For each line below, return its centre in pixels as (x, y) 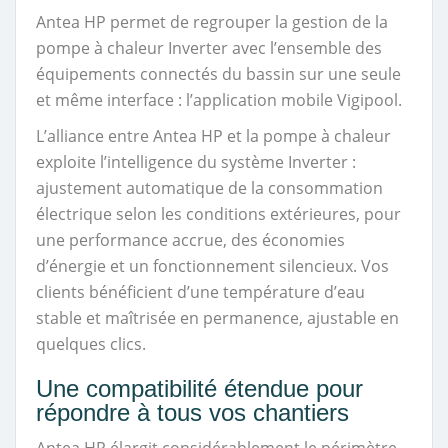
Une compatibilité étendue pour (199, 388)
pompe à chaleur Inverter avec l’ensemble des (209, 48)
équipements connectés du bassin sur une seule (218, 74)
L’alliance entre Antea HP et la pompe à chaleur (213, 136)
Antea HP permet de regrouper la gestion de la (212, 22)
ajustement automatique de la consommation (209, 188)
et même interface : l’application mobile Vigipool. (219, 100)
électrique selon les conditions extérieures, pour (218, 214)
